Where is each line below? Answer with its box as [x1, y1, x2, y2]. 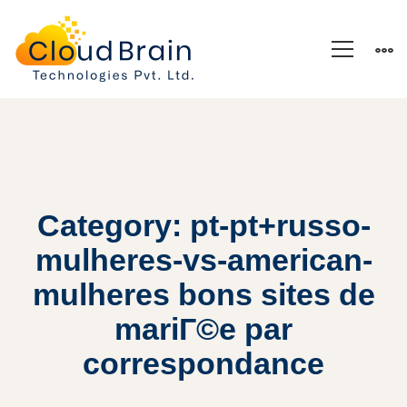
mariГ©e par [114, 312, 293, 346]
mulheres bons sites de [32, 277, 375, 312]
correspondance [83, 346, 324, 381]
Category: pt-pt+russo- [36, 208, 371, 243]
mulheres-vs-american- [35, 243, 372, 277]
